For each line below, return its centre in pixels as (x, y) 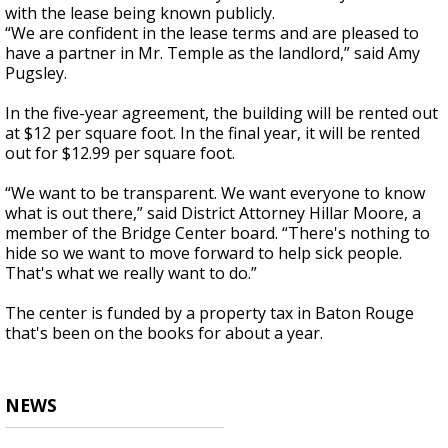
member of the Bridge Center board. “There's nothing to (217, 233)
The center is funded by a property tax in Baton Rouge (209, 313)
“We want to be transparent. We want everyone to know (215, 193)
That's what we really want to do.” (131, 273)
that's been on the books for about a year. (164, 333)
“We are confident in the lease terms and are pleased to (212, 33)
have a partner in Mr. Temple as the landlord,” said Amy (212, 53)
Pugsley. (36, 73)
